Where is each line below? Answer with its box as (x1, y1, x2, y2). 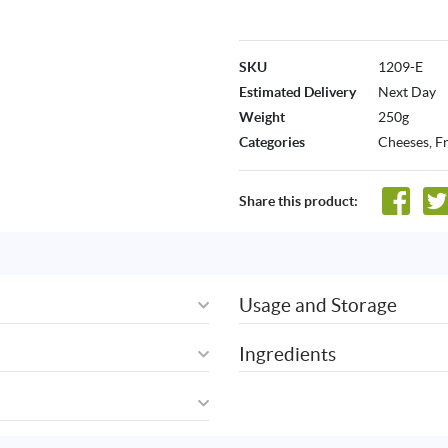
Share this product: (239, 192, 358, 209)
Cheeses (378, 134, 429, 151)
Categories (239, 134, 305, 151)
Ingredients (239, 343, 336, 366)
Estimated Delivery (239, 84, 356, 101)
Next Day (378, 84, 436, 101)
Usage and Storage (239, 294, 397, 317)
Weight (239, 109, 285, 126)
